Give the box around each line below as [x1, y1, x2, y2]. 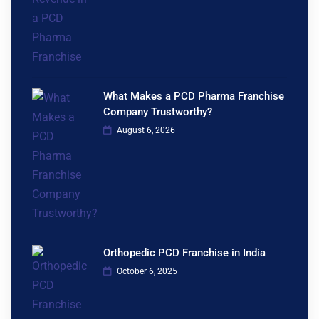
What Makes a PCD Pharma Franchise [103, 89, 284, 103]
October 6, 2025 [115, 266, 177, 276]
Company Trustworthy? [103, 105, 212, 118]
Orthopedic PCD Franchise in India [103, 246, 266, 259]
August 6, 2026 [115, 125, 175, 135]
